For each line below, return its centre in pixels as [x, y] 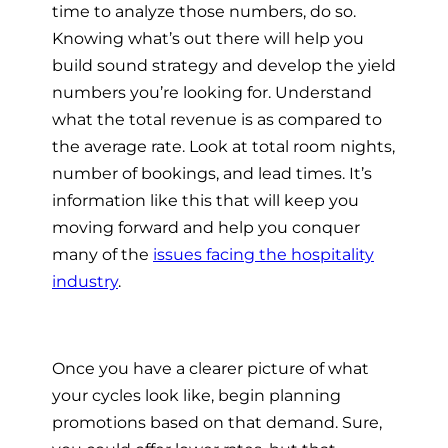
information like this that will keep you [205, 200]
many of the [102, 254]
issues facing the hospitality [263, 254]
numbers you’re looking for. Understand [212, 92]
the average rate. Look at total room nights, [223, 146]
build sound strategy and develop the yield [224, 65]
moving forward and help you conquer [206, 227]
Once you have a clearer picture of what [210, 367]
